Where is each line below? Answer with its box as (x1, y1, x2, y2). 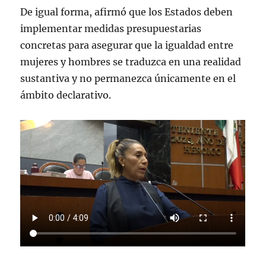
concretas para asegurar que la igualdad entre (20, 39, 234, 52)
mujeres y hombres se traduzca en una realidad (20, 56, 242, 68)
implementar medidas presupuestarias (20, 23, 202, 35)
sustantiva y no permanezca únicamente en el (20, 72, 236, 85)
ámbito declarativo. (20, 89, 112, 102)
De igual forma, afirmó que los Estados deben (20, 6, 233, 18)
